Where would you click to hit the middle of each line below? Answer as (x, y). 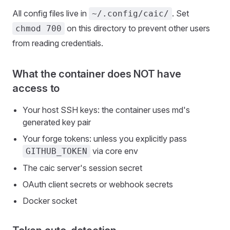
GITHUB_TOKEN (56, 151)
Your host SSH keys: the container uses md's (106, 110)
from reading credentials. (58, 43)
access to (36, 88)
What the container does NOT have (97, 74)
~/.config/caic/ (130, 14)
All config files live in (51, 13)
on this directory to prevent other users (137, 28)
